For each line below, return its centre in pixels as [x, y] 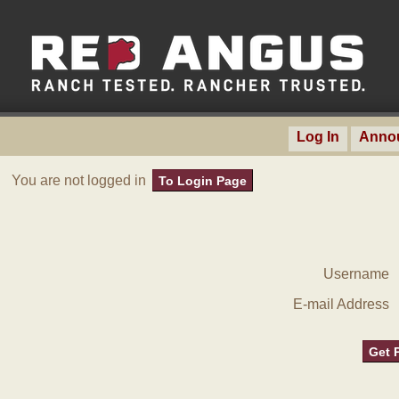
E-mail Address [341, 304]
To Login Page [203, 180]
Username [356, 274]
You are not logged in [81, 180]
